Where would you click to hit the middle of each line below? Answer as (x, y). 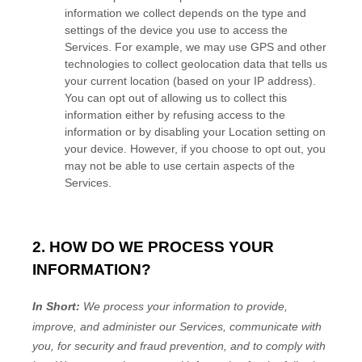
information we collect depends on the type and (185, 13)
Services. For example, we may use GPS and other (196, 46)
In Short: (58, 307)
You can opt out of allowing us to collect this (176, 97)
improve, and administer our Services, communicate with (177, 327)
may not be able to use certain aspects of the (180, 165)
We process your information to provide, (185, 307)
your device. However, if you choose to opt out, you (195, 148)
